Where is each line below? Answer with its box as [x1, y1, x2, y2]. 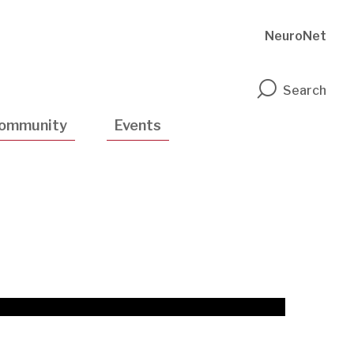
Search [283, 83, 326, 99]
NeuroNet [265, 28, 326, 43]
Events [114, 117, 161, 134]
